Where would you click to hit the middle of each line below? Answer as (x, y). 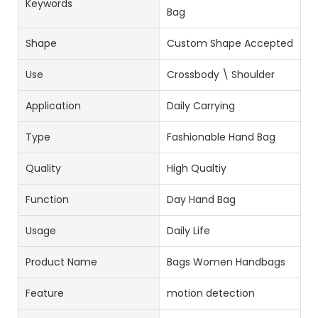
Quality (43, 168)
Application (53, 105)
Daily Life (188, 230)
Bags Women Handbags (226, 262)
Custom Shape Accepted (230, 43)
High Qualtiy (196, 168)
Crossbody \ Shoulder (220, 74)
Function (47, 199)
